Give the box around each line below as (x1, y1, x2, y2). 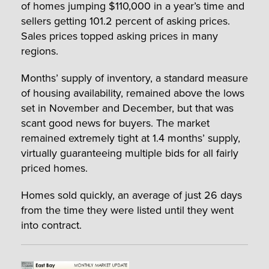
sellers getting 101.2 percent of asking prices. (21, 13, 230, 28)
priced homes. (21, 160, 88, 175)
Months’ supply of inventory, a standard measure (21, 70, 248, 85)
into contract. (21, 217, 82, 232)
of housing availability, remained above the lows (21, 85, 244, 100)
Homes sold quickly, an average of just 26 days (21, 187, 242, 202)
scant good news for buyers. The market (21, 115, 210, 130)
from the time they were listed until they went (21, 202, 234, 217)
